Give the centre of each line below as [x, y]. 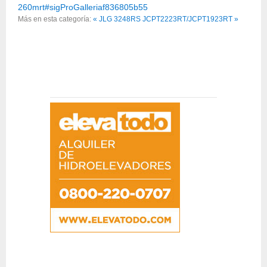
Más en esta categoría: [55, 19]
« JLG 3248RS [117, 19]
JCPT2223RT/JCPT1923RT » [190, 19]
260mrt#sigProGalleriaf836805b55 [83, 7]
